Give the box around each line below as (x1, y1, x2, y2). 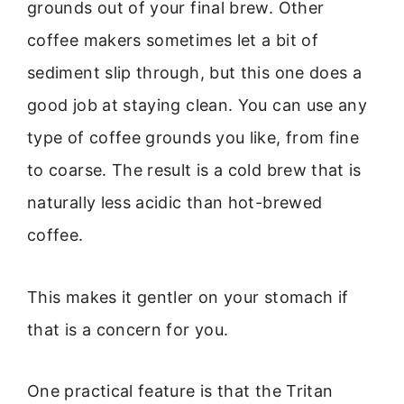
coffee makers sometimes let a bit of (27, 31, 318, 50)
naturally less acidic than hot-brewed (27, 193, 323, 213)
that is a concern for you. (27, 319, 229, 339)
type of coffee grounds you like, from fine (27, 128, 360, 148)
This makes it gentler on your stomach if (27, 287, 349, 307)
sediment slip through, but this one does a (27, 63, 363, 83)
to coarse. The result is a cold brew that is (27, 161, 362, 180)
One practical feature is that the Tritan (27, 381, 334, 401)
